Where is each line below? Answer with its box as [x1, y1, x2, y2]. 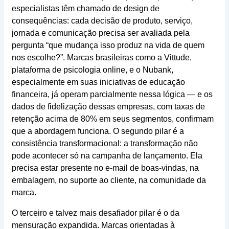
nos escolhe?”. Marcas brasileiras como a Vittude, [11, 53, 192, 62]
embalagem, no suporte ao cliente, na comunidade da [11, 176, 206, 185]
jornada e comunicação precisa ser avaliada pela [11, 29, 190, 38]
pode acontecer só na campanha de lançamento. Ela [11, 151, 202, 161]
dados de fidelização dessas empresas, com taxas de [11, 102, 205, 111]
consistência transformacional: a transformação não [11, 139, 198, 148]
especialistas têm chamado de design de [11, 4, 159, 13]
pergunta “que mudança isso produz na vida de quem [11, 41, 204, 50]
